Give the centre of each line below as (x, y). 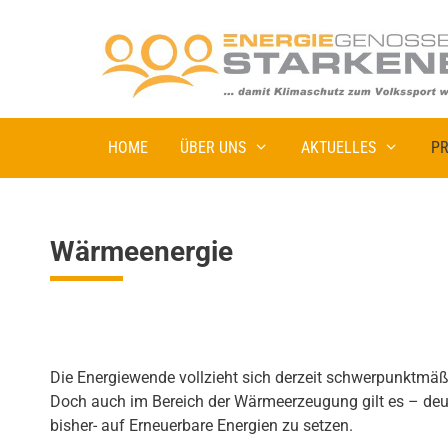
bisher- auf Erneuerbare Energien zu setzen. (201, 425)
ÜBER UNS (213, 147)
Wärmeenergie (141, 251)
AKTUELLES (338, 147)
